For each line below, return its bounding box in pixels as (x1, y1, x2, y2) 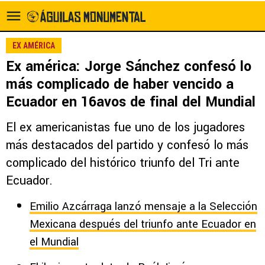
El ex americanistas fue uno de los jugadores (6, 119, 245, 136)
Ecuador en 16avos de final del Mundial (6, 92, 256, 112)
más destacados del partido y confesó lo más (6, 137, 248, 154)
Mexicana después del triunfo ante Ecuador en (30, 216, 256, 232)
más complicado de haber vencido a (6, 75, 234, 94)
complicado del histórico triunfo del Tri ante (6, 154, 240, 172)
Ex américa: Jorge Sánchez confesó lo (6, 57, 251, 76)
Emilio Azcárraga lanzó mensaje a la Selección (30, 199, 257, 214)
